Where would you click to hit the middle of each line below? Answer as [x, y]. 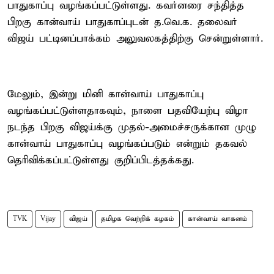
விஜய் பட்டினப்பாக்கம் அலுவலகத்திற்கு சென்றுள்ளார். [135, 39]
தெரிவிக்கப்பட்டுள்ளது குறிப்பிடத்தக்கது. [101, 160]
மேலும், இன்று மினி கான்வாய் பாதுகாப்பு [106, 94]
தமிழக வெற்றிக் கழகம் [138, 219]
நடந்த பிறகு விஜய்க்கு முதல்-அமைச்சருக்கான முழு [132, 127]
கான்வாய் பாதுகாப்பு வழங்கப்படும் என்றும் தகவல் [127, 144]
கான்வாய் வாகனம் [218, 219]
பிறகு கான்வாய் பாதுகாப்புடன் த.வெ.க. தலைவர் [122, 22]
